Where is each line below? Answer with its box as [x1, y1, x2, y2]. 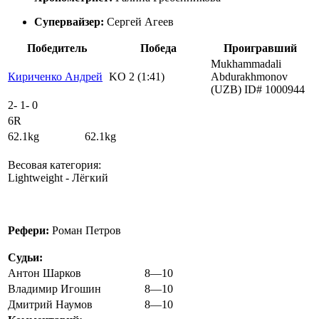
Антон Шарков [8, 267, 81, 279]
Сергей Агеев [104, 16, 174, 28]
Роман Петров [49, 224, 121, 236]
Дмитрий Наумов [8, 298, 93, 310]
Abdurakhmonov [211, 70, 288, 83]
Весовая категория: [8, 159, 101, 171]
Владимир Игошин [8, 283, 101, 295]
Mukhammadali [211, 58, 281, 70]
